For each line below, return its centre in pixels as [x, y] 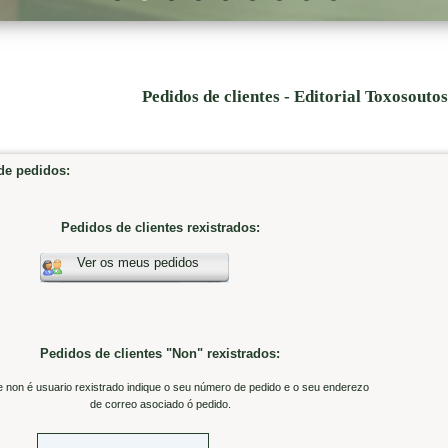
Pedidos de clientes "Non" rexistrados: [160, 354]
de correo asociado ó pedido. [160, 404]
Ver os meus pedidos [137, 263]
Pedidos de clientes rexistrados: [160, 228]
